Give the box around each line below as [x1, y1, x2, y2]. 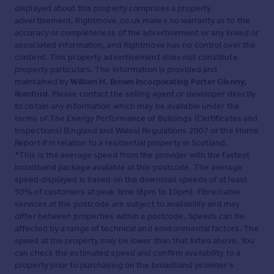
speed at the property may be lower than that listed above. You [15, 235, 255, 246]
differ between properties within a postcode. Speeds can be [15, 211, 245, 222]
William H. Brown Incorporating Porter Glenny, [70, 76, 246, 87]
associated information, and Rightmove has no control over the [15, 40, 256, 51]
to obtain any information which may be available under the [15, 101, 240, 112]
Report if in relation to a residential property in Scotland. [15, 138, 228, 149]
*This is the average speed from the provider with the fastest [15, 150, 250, 161]
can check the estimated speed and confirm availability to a [15, 248, 240, 259]
